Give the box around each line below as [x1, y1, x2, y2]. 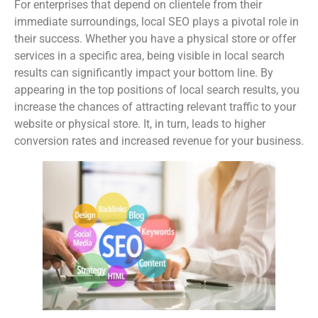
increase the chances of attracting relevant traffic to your [14, 100, 296, 114]
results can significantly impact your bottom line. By [14, 66, 273, 80]
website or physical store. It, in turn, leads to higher [14, 117, 265, 131]
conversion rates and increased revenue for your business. [14, 134, 304, 148]
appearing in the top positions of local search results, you [14, 83, 300, 97]
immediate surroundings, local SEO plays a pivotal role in [14, 15, 299, 29]
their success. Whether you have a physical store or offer [14, 32, 296, 46]
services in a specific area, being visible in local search [14, 49, 285, 63]
